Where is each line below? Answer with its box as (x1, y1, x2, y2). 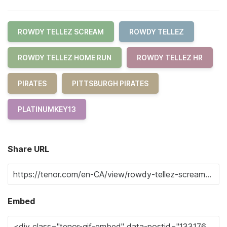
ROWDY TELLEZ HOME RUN (18, 53, 111, 62)
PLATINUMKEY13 (18, 105, 76, 113)
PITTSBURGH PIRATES (72, 79, 148, 88)
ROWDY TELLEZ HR (137, 53, 203, 62)
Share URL (8, 144, 49, 154)
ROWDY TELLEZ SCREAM (18, 27, 104, 36)
